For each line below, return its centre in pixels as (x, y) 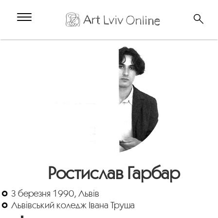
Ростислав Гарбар (114, 173)
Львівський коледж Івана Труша (73, 205)
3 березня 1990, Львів (55, 193)
